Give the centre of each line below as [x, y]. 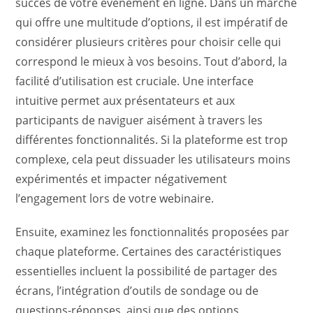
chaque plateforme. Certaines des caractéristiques [149, 252]
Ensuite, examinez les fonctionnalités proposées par [153, 232]
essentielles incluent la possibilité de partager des [147, 271]
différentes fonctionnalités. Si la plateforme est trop [152, 140]
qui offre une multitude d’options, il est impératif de [152, 22]
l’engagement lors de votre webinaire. [115, 198]
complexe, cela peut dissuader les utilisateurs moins [153, 159]
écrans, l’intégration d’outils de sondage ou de [137, 291]
